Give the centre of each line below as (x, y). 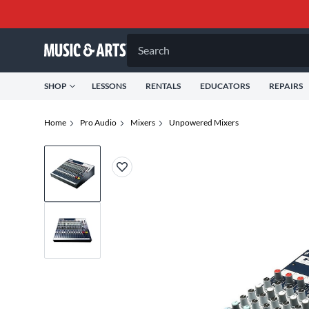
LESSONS (109, 86)
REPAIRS (286, 86)
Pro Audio (98, 122)
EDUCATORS (225, 86)
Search (154, 50)
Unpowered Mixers (204, 122)
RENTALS (163, 86)
